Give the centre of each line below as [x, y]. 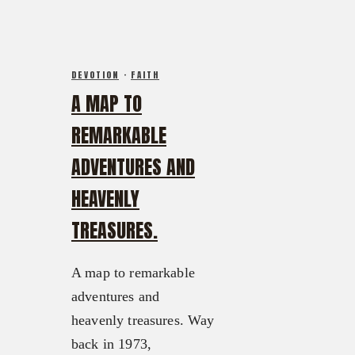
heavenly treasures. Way [143, 321]
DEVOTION [95, 75]
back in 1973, [111, 344]
